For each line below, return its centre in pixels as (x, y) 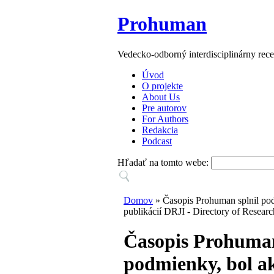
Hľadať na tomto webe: (164, 162)
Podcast (157, 141)
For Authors (165, 119)
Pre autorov (164, 108)
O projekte (162, 86)
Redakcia (160, 130)
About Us (161, 97)
